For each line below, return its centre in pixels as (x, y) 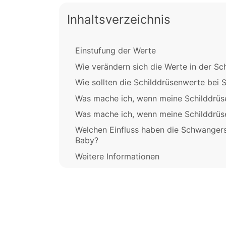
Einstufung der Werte (116, 51)
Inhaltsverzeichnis (119, 20)
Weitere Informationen (117, 156)
